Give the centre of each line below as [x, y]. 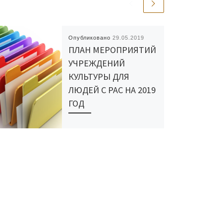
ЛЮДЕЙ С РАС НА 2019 [112, 90]
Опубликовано [90, 37]
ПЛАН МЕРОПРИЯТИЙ [112, 50]
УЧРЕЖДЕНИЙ [96, 63]
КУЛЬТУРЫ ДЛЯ [99, 76]
